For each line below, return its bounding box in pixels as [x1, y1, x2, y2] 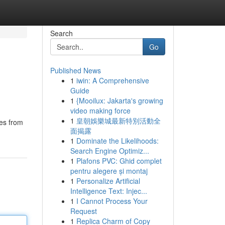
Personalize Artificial [76, 176, 140, 186]
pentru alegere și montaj [70, 166, 148, 176]
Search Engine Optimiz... [70, 146, 149, 156]
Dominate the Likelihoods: [76, 136, 159, 146]
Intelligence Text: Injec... [70, 186, 147, 196]
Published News [50, 65, 101, 75]
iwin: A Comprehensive [76, 75, 149, 85]
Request [70, 206, 97, 216]
